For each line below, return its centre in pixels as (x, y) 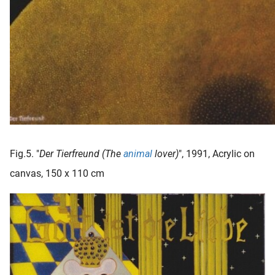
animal (138, 153)
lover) (165, 153)
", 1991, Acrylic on (217, 153)
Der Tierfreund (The (81, 153)
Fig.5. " (25, 153)
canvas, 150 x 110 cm (57, 173)
